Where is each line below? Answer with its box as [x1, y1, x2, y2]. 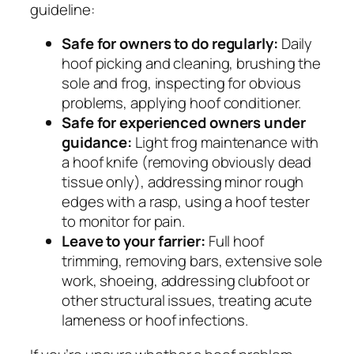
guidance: [62, 132, 133, 153]
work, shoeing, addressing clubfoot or [62, 270, 311, 292]
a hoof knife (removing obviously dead [62, 152, 312, 173]
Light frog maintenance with [132, 132, 319, 153]
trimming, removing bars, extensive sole [62, 250, 323, 272]
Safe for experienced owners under [62, 112, 306, 134]
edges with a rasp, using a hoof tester [62, 191, 311, 213]
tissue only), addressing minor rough [62, 171, 304, 193]
